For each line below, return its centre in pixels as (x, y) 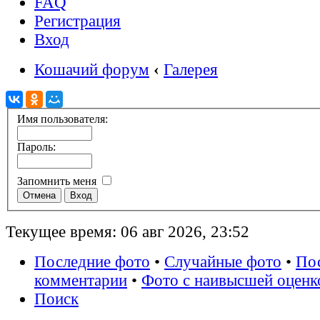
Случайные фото (223, 262)
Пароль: (36, 147)
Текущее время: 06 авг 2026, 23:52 (127, 232)
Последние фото (92, 262)
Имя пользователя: (62, 119)
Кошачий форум (92, 69)
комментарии (81, 281)
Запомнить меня (58, 181)
